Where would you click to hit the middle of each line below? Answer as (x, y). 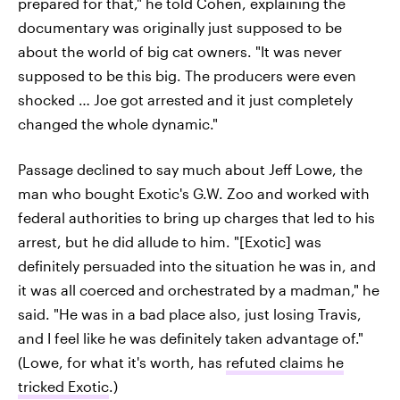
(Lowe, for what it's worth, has (122, 362)
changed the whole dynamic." (118, 124)
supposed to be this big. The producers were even (187, 75)
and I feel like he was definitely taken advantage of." (191, 338)
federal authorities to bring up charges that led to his (196, 217)
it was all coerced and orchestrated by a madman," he (199, 290)
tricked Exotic (63, 386)
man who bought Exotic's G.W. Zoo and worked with (194, 193)
